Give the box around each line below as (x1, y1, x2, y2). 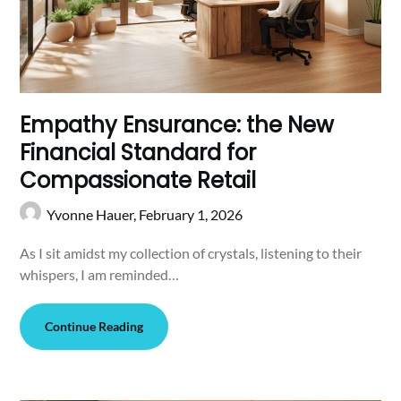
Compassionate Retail (20, 165, 257, 195)
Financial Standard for (20, 137, 257, 167)
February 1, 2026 (139, 205, 243, 223)
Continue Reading (45, 318, 144, 334)
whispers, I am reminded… (20, 265, 180, 283)
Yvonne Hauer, (47, 205, 140, 223)
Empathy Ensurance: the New (20, 109, 335, 140)
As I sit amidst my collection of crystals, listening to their (20, 243, 363, 261)
